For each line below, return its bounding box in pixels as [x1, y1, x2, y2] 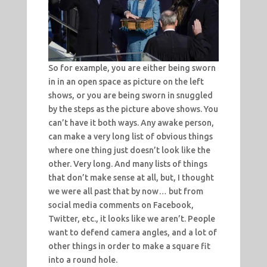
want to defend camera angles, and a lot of [48, 227, 217, 237]
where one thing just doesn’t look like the [48, 145, 210, 155]
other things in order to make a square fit [48, 241, 210, 251]
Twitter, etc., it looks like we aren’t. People [48, 213, 215, 223]
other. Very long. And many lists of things [48, 159, 207, 169]
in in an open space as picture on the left [48, 76, 204, 86]
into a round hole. [48, 254, 117, 265]
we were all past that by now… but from [48, 186, 203, 196]
